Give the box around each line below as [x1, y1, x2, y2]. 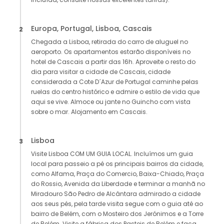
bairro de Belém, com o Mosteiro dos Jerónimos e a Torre [31, 209, 203, 218]
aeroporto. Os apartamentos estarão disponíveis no [31, 47, 190, 56]
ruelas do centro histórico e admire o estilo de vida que [31, 87, 199, 96]
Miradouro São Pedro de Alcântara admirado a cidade [31, 189, 200, 198]
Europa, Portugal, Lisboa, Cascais [31, 23, 152, 34]
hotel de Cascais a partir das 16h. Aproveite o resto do [31, 57, 195, 66]
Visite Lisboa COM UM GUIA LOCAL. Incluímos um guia [31, 149, 193, 158]
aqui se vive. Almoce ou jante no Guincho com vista [31, 97, 190, 106]
